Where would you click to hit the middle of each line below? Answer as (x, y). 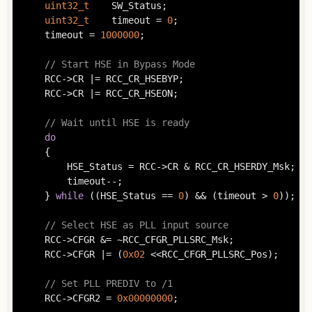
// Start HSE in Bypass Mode (119, 64)
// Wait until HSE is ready (117, 123)
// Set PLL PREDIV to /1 (108, 284)
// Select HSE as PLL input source (136, 225)
